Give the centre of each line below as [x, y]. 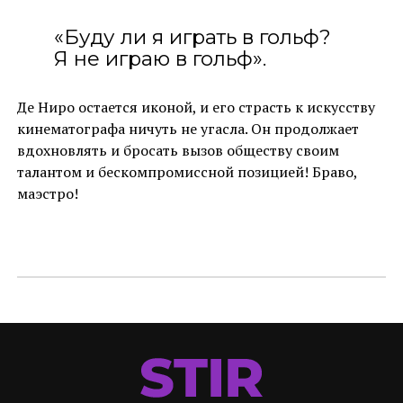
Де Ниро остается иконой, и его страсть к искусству [196, 107]
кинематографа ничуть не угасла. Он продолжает [188, 128]
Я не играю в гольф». [160, 58]
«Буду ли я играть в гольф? [192, 36]
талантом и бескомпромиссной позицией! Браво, [187, 171]
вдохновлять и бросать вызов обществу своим [178, 150]
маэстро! [47, 193]
